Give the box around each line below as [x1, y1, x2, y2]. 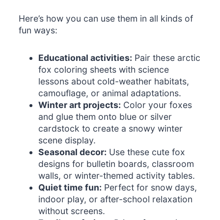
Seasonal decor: [38, 147, 107, 158]
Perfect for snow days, [102, 182, 197, 193]
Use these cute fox [107, 147, 186, 158]
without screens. [38, 206, 106, 217]
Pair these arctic [132, 53, 201, 63]
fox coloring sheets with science [38, 64, 169, 75]
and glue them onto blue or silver [38, 111, 172, 122]
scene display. [38, 135, 96, 146]
